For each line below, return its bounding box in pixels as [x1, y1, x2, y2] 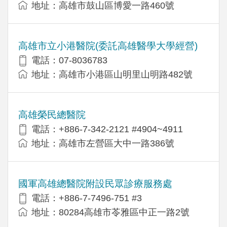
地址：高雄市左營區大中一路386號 [31, 138, 174, 148]
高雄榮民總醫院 [18, 109, 86, 120]
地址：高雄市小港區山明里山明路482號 [31, 69, 193, 80]
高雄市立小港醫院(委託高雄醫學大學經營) [18, 40, 198, 51]
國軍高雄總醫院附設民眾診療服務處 [18, 178, 172, 189]
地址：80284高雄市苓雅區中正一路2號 [31, 207, 190, 217]
